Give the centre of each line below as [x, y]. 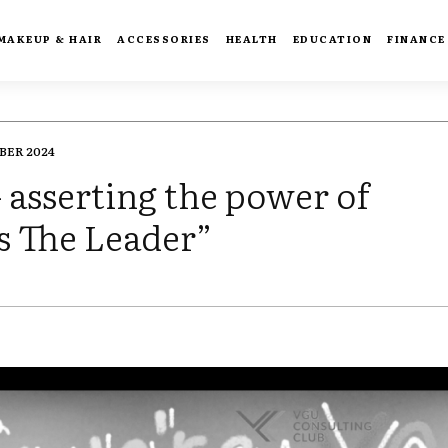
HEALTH [251, 38]
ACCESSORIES [164, 38]
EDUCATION [332, 38]
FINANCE [416, 38]
